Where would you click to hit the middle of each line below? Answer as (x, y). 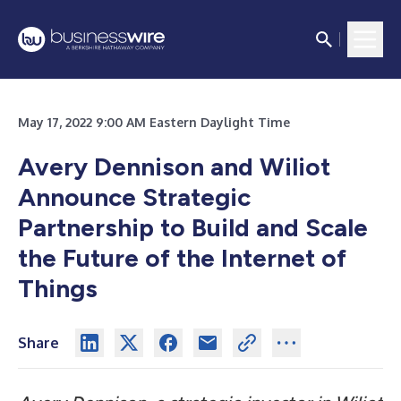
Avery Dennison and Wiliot (174, 166)
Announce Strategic (134, 197)
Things (58, 288)
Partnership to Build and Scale (193, 227)
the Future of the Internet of (182, 258)
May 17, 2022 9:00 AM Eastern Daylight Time (154, 122)
